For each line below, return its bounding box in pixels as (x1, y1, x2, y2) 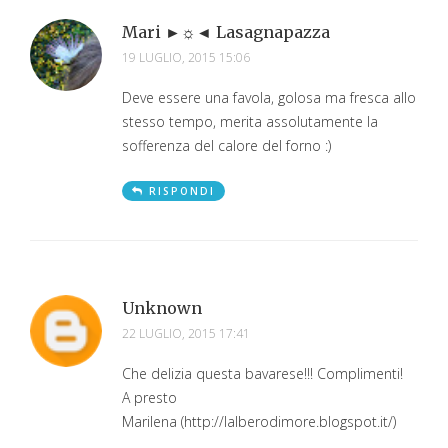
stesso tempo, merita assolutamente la (122, 111, 378, 131)
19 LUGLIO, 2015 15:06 (122, 48, 250, 66)
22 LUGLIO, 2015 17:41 (122, 324, 250, 342)
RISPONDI (149, 183, 215, 198)
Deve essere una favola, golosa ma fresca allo (122, 87, 416, 107)
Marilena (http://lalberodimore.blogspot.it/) (122, 411, 396, 431)
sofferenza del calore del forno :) (122, 135, 331, 155)
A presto (122, 387, 177, 407)
